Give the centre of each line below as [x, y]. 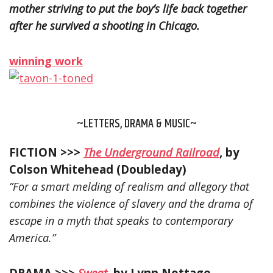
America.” [32, 237]
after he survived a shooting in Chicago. [105, 25]
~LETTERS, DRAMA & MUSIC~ [136, 124]
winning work [46, 61]
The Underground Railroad [151, 152]
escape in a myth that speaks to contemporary [121, 220]
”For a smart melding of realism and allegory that [129, 186]
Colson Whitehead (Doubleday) [98, 169]
